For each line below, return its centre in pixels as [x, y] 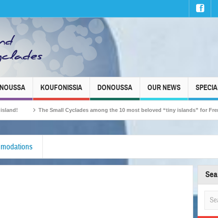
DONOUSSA [115, 88]
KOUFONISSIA [61, 88]
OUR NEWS [164, 88]
